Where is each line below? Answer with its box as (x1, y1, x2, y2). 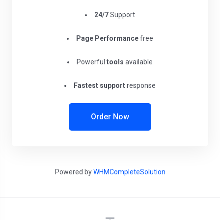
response (125, 82, 156, 89)
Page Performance (76, 34, 138, 42)
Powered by (55, 168, 93, 176)
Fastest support (74, 82, 125, 89)
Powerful (77, 58, 107, 66)
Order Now (91, 112, 129, 121)
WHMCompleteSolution (93, 168, 165, 176)
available (124, 58, 153, 66)
